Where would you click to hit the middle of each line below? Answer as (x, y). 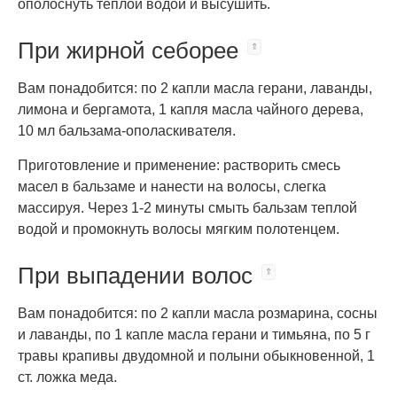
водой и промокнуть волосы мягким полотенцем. (179, 229)
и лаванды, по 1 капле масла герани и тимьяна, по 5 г (194, 335)
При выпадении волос (135, 276)
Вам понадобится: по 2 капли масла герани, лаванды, (195, 88)
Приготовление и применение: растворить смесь (179, 165)
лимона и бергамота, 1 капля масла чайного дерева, (191, 109)
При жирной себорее (128, 51)
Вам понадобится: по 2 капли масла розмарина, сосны (198, 313)
